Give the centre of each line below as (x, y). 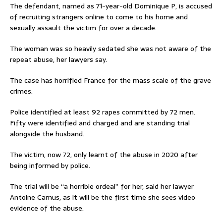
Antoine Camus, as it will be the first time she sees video (103, 197)
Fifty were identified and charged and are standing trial (100, 123)
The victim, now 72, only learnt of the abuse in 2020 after (104, 154)
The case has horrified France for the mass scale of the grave (111, 80)
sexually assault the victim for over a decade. (83, 28)
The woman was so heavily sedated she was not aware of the (111, 48)
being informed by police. (50, 165)
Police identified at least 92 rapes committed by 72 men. (103, 112)
